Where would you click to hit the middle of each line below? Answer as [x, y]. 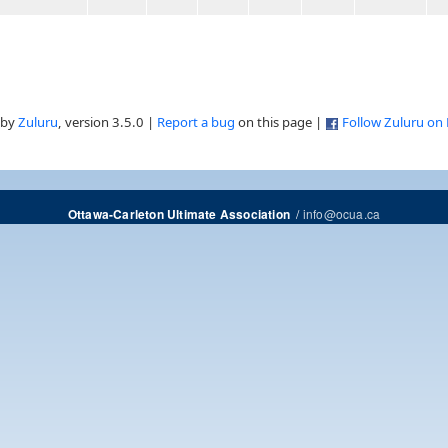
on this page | [280, 122]
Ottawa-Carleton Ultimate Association [178, 215]
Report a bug [196, 122]
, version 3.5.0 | [107, 122]
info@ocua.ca [341, 214]
